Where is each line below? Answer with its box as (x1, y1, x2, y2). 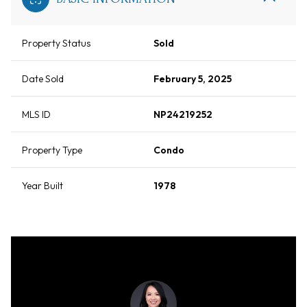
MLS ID (22, 108, 51, 121)
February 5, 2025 (153, 73, 232, 86)
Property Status (22, 37, 90, 50)
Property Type (22, 144, 82, 157)
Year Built (22, 180, 63, 193)
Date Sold (22, 73, 64, 86)
